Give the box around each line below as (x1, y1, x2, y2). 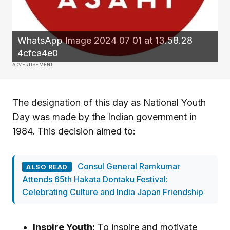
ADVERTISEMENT (12, 62, 53, 68)
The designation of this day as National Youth (12, 97, 206, 108)
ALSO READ (26, 163, 68, 171)
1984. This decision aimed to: (12, 126, 143, 137)
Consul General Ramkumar (77, 161, 180, 172)
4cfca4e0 (17, 48, 58, 59)
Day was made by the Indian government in (12, 111, 197, 123)
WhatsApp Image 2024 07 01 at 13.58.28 (17, 35, 193, 46)
